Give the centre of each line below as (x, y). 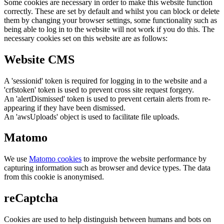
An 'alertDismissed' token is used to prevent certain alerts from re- (107, 98)
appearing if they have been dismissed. (65, 107)
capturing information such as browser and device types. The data (107, 168)
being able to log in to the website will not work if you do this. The (109, 29)
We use (16, 159)
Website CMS (39, 59)
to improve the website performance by (144, 159)
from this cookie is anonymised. (54, 177)
